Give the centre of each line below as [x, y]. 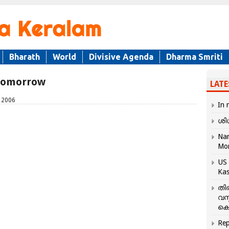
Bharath [25, 57]
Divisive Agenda [121, 57]
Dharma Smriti [194, 57]
